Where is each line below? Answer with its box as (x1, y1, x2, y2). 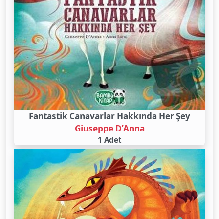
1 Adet (97, 134, 122, 145)
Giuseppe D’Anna (74, 122, 145, 134)
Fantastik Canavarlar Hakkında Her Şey (29, 110, 190, 122)
